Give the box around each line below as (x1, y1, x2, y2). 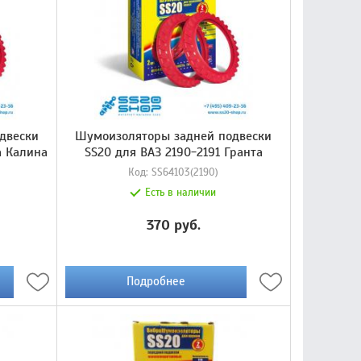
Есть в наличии (145, 185, 217, 199)
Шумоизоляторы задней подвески (75, 127, 272, 144)
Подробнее (126, 274, 185, 289)
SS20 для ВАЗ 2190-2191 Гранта (84, 143, 263, 160)
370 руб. (146, 215, 201, 234)
